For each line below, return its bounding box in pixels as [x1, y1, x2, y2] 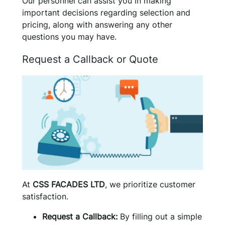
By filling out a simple [118, 211, 202, 221]
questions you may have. [22, 32, 117, 42]
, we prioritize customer [105, 179, 195, 189]
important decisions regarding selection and [22, 8, 190, 18]
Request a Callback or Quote [22, 53, 158, 65]
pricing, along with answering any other [22, 20, 172, 30]
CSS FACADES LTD [33, 179, 105, 189]
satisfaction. [22, 191, 68, 201]
